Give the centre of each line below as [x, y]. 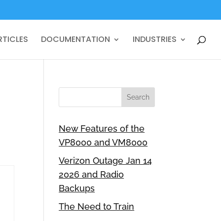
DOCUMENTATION [75, 39]
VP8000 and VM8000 [103, 142]
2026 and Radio [92, 174]
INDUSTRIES [155, 39]
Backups [77, 188]
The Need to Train [97, 206]
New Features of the [102, 129]
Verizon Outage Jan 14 [106, 161]
